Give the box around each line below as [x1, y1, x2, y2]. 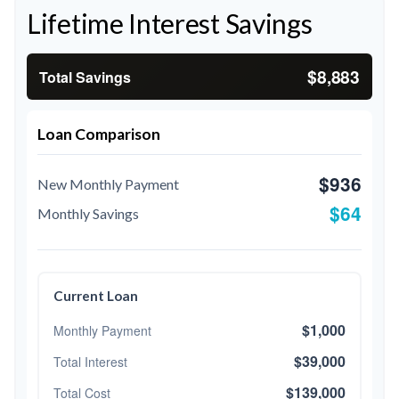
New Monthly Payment [37, 175, 179, 192]
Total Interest [53, 352, 127, 370]
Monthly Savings [37, 205, 139, 222]
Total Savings [39, 66, 131, 87]
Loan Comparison [37, 125, 160, 143]
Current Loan [53, 288, 138, 304]
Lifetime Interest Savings [27, 7, 313, 39]
